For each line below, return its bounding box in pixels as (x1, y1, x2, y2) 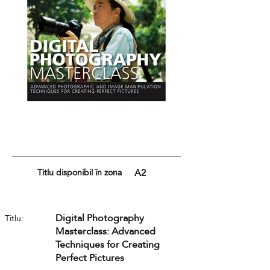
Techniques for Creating (55, 238, 160, 252)
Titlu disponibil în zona (37, 167, 122, 179)
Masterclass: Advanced (55, 225, 155, 239)
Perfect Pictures (55, 251, 124, 265)
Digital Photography (55, 212, 144, 225)
